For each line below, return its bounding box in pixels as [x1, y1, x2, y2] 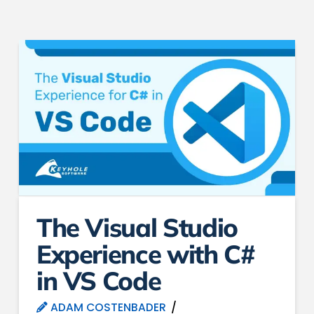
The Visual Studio [36, 211, 238, 244]
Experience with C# [36, 238, 255, 271]
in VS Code [36, 264, 161, 297]
